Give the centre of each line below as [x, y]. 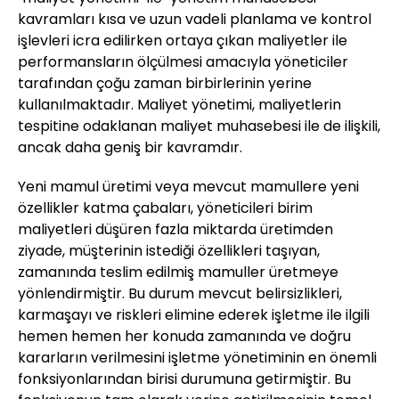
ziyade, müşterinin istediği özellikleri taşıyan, [169, 250]
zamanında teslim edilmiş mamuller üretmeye [178, 272]
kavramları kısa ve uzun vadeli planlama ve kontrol [195, 19]
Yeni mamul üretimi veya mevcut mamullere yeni [188, 186]
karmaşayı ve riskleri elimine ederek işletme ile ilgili [194, 314]
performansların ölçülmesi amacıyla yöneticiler [183, 61]
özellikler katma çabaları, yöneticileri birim [165, 208]
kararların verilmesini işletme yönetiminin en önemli [197, 357]
